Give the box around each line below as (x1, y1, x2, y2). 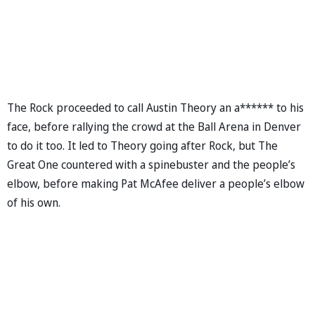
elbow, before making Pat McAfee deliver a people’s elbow (7, 175, 304, 191)
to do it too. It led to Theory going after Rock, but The (7, 137, 278, 153)
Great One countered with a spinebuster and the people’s (7, 156, 295, 172)
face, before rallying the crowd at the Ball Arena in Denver (7, 118, 301, 134)
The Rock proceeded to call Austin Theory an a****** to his (7, 99, 304, 115)
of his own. (7, 194, 60, 210)
